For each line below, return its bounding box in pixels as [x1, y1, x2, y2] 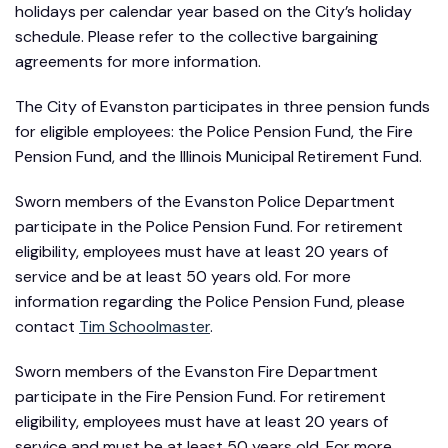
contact [15, 315, 79, 337]
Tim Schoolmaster [79, 315, 210, 337]
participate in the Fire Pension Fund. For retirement [15, 385, 386, 407]
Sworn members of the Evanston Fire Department [15, 360, 378, 382]
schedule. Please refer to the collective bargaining [15, 25, 378, 47]
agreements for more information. [15, 50, 261, 72]
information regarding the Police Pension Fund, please [15, 290, 405, 312]
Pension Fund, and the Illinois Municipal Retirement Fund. [15, 145, 430, 167]
